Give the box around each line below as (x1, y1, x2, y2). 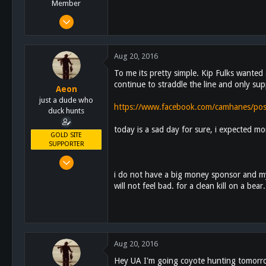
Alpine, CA (67, 74, 102, 83)
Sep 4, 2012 (62, 12, 102, 22)
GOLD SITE (50, 131, 82, 139)
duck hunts (48, 106, 84, 115)
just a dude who (39, 95, 93, 104)
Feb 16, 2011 (59, 153, 102, 163)
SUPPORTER (48, 140, 84, 148)
